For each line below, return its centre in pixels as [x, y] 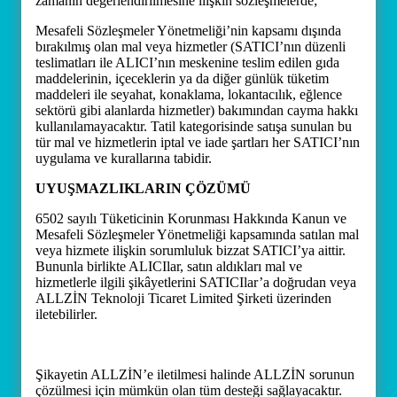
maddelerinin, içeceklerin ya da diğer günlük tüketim [182, 78]
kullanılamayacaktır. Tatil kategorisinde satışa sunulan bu [194, 126]
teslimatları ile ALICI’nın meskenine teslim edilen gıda [187, 62]
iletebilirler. [66, 314]
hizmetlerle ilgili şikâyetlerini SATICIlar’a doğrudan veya [196, 282]
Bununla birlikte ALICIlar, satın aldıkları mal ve [169, 266]
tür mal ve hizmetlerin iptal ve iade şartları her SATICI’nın [198, 142]
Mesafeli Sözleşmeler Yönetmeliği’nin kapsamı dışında [188, 31]
